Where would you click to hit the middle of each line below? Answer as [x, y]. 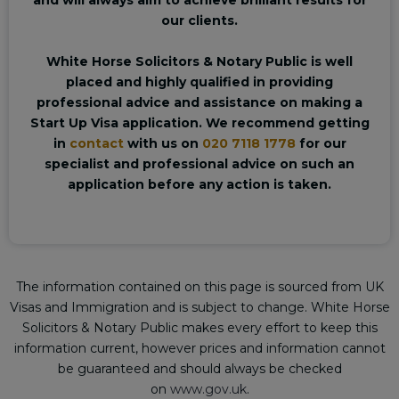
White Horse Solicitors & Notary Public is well [199, 61]
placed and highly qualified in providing [199, 81]
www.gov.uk [208, 389]
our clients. [199, 20]
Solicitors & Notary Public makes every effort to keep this [199, 327]
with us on [163, 143]
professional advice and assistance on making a [199, 102]
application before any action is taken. [199, 184]
